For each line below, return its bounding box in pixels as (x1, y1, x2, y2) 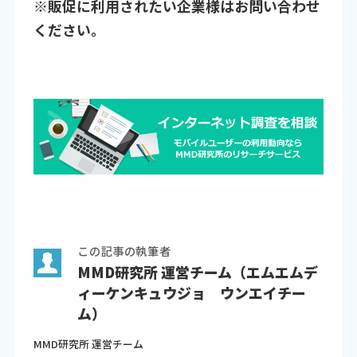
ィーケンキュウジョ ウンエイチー (77, 282, 307, 304)
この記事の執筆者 (77, 241, 171, 259)
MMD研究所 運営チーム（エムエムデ (77, 261, 319, 283)
